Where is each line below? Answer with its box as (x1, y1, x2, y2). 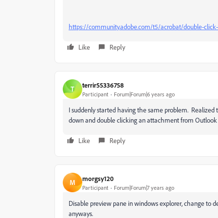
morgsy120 (82, 174, 114, 182)
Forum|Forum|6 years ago (114, 90, 175, 98)
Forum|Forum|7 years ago (114, 183, 174, 191)
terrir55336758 (82, 80, 124, 89)
